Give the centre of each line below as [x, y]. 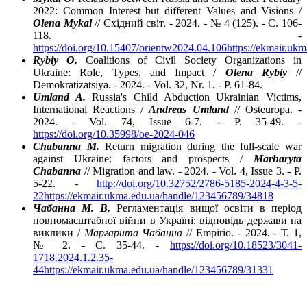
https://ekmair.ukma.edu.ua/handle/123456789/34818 [159, 196]
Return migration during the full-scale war [200, 147]
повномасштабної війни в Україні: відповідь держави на [167, 221]
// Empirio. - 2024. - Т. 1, [242, 233]
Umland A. [59, 97]
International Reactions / [91, 110]
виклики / [59, 233]
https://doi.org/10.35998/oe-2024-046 [114, 134]
